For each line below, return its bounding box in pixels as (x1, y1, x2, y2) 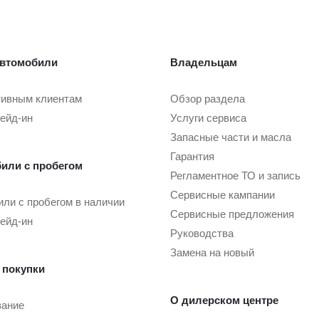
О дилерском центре (170, 294, 278, 307)
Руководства (170, 227, 234, 240)
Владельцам (170, 56, 237, 69)
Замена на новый (170, 246, 254, 259)
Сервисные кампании (170, 189, 275, 202)
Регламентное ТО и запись (170, 169, 300, 182)
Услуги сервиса (170, 112, 246, 125)
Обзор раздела (170, 93, 245, 105)
